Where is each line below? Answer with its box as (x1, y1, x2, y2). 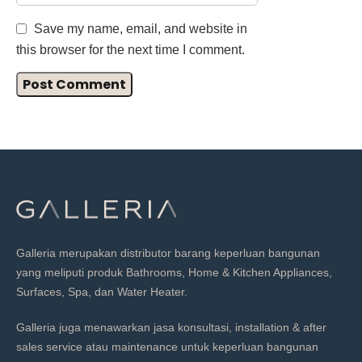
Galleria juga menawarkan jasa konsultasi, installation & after (16, 320, 326, 334)
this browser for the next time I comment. (16, 43, 245, 57)
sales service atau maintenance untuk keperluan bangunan (16, 339, 318, 353)
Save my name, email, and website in (34, 22, 247, 36)
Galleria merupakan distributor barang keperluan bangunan (16, 246, 320, 259)
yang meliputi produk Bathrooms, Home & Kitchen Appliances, (16, 265, 332, 279)
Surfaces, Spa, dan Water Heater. (16, 284, 194, 298)
